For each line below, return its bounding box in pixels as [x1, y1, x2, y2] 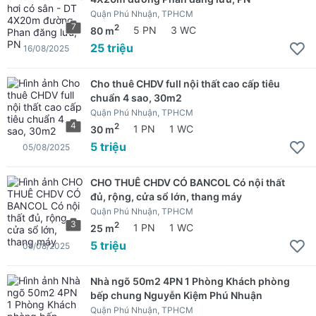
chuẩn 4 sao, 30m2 [90, 91, 182, 104]
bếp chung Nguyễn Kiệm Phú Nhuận [90, 288, 262, 301]
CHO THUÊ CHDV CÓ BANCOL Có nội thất [90, 176, 285, 188]
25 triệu [90, 41, 133, 56]
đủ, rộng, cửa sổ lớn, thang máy [90, 190, 242, 202]
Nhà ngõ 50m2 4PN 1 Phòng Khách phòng [90, 274, 290, 287]
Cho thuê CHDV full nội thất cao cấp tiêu [90, 77, 280, 90]
